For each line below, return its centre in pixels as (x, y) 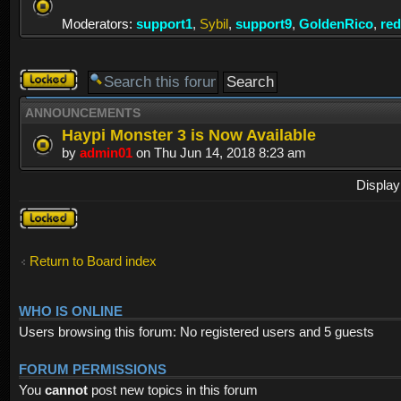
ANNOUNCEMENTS (83, 112)
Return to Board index (93, 260)
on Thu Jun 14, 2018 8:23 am (219, 152)
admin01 (106, 152)
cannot (66, 389)
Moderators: (97, 24)
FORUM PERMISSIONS (93, 369)
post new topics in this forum (173, 389)
